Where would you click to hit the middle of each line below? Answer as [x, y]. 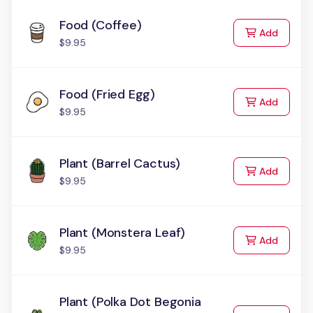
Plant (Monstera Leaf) [123, 233]
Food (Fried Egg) [108, 94]
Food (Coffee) [101, 25]
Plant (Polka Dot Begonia [130, 302]
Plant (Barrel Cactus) [120, 163]
